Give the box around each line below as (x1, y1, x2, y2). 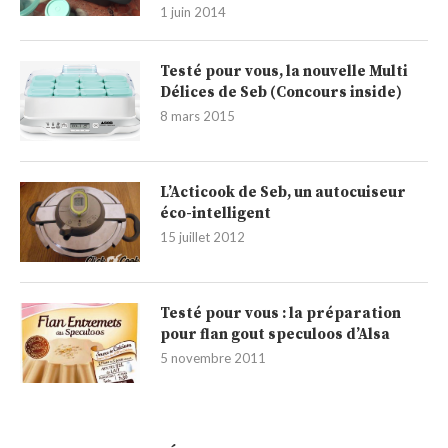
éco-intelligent (160, 204, 271, 223)
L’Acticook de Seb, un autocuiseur (160, 183, 406, 202)
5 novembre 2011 (160, 350, 266, 366)
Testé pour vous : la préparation (160, 304, 401, 323)
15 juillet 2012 (160, 229, 245, 245)
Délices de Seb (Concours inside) (160, 83, 402, 102)
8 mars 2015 (160, 108, 235, 124)
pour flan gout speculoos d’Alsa (160, 325, 390, 344)
